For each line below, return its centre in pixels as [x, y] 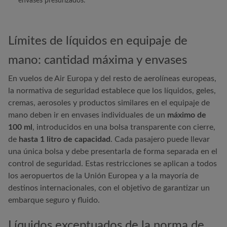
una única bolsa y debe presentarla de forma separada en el [113, 152]
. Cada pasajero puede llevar [160, 139]
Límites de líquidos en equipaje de [98, 41]
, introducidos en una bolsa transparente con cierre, [124, 127]
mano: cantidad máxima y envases [98, 60]
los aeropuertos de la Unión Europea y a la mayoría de [103, 176]
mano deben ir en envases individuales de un [88, 115]
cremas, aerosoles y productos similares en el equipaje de [109, 103]
